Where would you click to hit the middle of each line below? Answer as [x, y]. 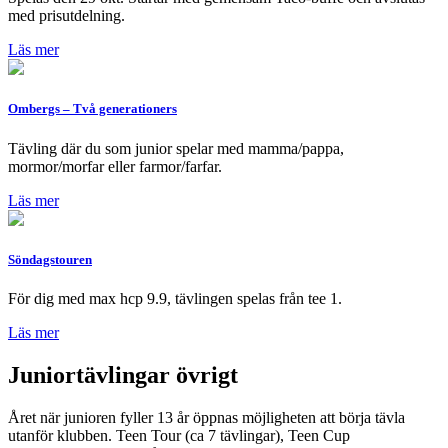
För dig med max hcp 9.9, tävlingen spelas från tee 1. [175, 298]
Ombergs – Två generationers [92, 109]
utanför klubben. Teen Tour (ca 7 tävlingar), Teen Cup [179, 435]
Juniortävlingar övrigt [123, 374]
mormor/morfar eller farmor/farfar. [115, 166]
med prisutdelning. [66, 16]
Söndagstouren [50, 259]
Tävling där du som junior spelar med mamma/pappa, [176, 148]
